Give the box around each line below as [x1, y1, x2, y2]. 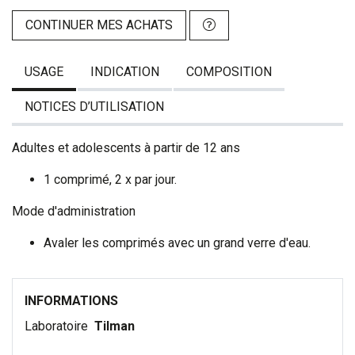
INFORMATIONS [25, 293, 118, 309]
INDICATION [90, 64, 159, 80]
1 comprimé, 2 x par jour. [44, 172, 177, 188]
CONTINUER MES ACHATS [25, 17, 173, 33]
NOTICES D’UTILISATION [25, 99, 164, 115]
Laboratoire [25, 319, 91, 334]
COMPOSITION [186, 64, 272, 80]
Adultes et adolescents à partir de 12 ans [12, 140, 240, 156]
